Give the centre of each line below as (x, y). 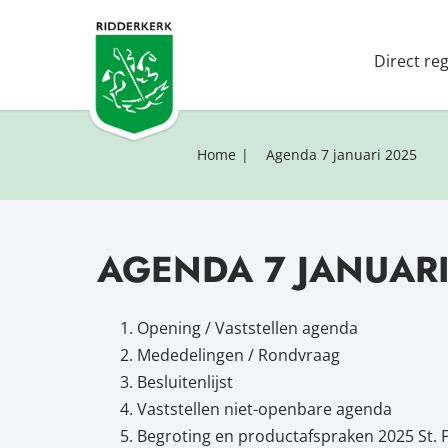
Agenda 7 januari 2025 (341, 154)
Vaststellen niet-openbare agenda (264, 409)
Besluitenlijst (184, 382)
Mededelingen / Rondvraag (238, 355)
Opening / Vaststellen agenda (247, 328)
